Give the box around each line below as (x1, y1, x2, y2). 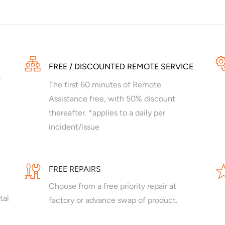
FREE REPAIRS (49, 164, 101, 174)
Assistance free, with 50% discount (49, 94, 175, 104)
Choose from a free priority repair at (49, 181, 176, 191)
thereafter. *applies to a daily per (49, 108, 165, 118)
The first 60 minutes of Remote (49, 80, 161, 90)
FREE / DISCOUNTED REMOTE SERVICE (49, 62, 193, 72)
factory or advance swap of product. (49, 195, 177, 205)
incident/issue (49, 122, 99, 132)
